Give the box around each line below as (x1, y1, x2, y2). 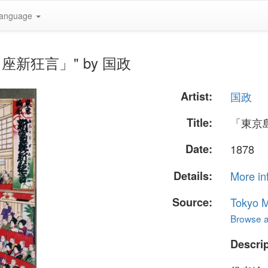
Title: (187, 115, 213, 131)
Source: (172, 194, 213, 210)
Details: (173, 167, 213, 184)
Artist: (181, 89, 213, 104)
